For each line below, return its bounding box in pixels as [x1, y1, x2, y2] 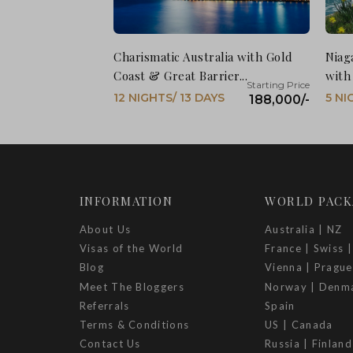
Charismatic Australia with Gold [113, 48, 293, 65]
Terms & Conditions [79, 318, 190, 331]
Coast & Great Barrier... [113, 67, 248, 84]
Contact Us [79, 337, 141, 351]
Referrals [79, 299, 130, 312]
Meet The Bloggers [79, 280, 184, 293]
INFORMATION [79, 192, 173, 209]
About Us [79, 222, 132, 236]
